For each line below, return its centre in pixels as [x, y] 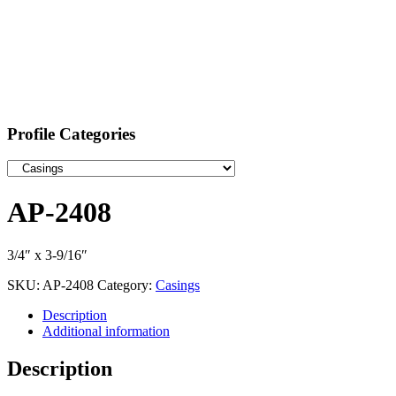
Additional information [106, 331]
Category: [126, 286]
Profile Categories [71, 133]
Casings [178, 286]
